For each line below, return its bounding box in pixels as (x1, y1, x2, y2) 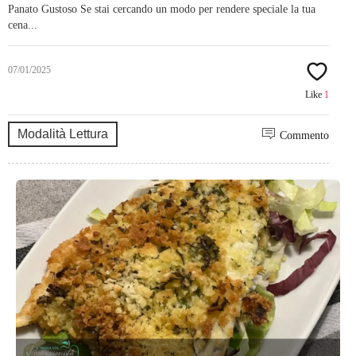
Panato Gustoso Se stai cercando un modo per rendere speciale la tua (8, 3, 315, 16)
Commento (280, 130, 329, 142)
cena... (8, 19, 37, 32)
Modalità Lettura (17, 127, 108, 141)
